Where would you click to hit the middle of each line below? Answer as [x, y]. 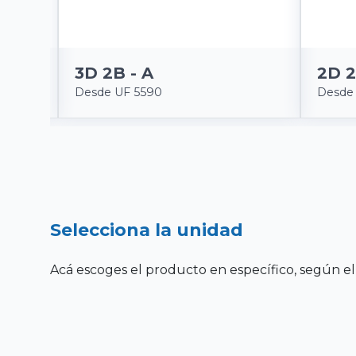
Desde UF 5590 [118, 92]
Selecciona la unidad [147, 230]
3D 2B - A [114, 73]
